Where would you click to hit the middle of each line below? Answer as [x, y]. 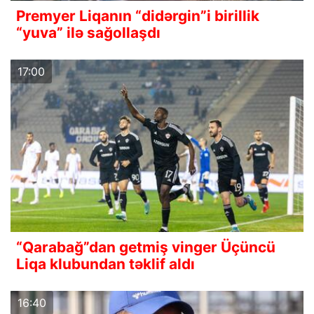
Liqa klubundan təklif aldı [105, 264]
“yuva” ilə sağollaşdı [88, 33]
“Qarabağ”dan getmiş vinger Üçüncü [146, 247]
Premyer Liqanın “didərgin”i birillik [138, 16]
